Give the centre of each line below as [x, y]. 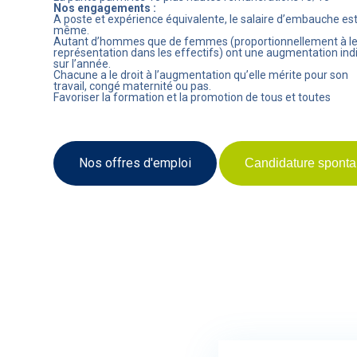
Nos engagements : [106, 8]
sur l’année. [82, 64]
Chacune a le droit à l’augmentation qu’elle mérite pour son [201, 75]
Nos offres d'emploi [135, 163]
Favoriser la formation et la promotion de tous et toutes [192, 97]
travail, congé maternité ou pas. [132, 86]
